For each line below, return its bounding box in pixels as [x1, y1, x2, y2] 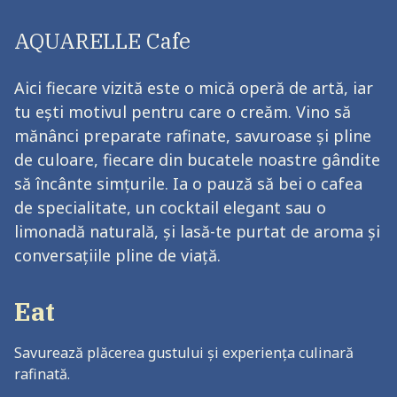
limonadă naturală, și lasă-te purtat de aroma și [14, 221, 380, 243]
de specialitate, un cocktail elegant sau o [14, 197, 326, 219]
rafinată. [14, 364, 70, 385]
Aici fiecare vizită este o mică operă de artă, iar [14, 77, 373, 99]
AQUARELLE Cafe [14, 27, 191, 56]
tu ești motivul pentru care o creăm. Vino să [14, 101, 351, 123]
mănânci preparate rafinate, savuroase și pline [14, 125, 371, 147]
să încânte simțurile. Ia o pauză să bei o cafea [14, 173, 362, 195]
